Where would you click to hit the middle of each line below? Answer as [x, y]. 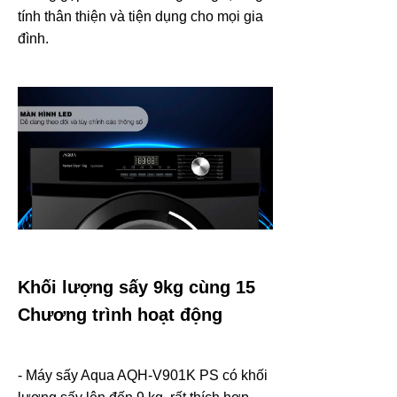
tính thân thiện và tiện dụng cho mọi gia [140, 16]
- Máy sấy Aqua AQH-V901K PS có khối [143, 375]
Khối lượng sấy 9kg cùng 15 [136, 287]
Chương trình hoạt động [120, 314]
